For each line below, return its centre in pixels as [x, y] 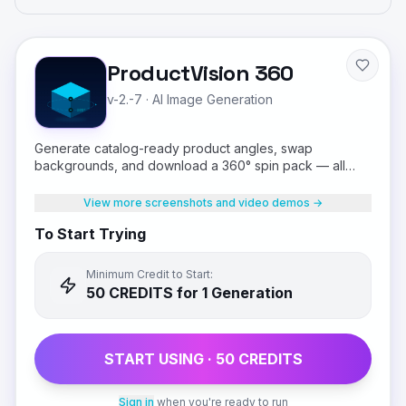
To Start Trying [90, 234]
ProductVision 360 [200, 73]
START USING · [159, 359]
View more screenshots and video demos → [203, 203]
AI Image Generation [213, 99]
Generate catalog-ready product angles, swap [174, 148]
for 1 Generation [233, 293]
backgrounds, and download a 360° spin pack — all [190, 165]
